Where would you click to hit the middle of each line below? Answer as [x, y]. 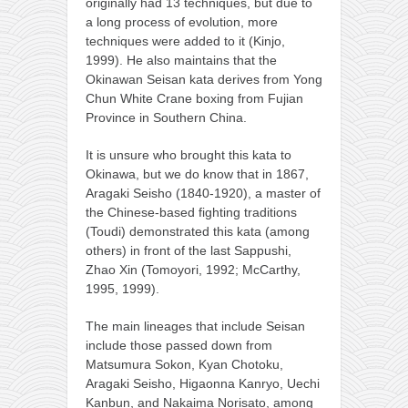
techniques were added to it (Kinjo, [185, 41]
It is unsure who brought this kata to [189, 154]
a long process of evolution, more [182, 21]
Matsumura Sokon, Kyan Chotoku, [184, 364]
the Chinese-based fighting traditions [191, 212]
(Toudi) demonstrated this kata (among [198, 231]
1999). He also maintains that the [181, 60]
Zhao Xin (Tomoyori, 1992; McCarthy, [193, 269]
